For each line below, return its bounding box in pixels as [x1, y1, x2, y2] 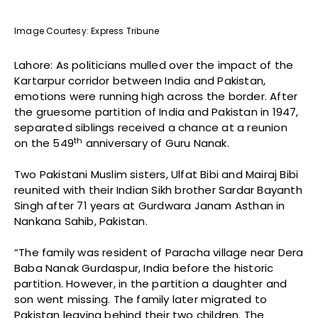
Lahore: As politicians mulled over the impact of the [14, 57, 294, 73]
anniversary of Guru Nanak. [82, 136, 229, 151]
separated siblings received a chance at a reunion [14, 120, 287, 136]
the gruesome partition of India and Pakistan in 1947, [14, 104, 299, 120]
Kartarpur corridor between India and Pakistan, [14, 73, 266, 89]
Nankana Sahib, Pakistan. [14, 214, 148, 229]
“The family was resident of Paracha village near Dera [14, 245, 304, 261]
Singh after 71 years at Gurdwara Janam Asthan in [14, 198, 285, 214]
